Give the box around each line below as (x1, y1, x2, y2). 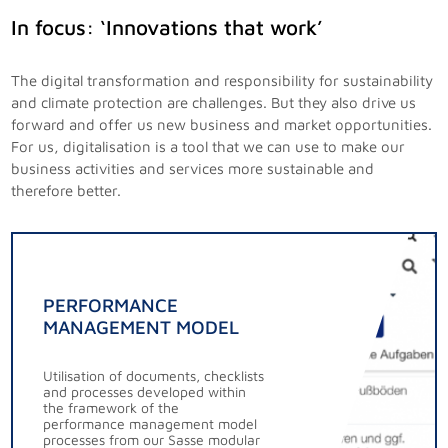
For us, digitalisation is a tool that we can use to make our (11, 137, 406, 155)
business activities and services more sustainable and (11, 159, 375, 177)
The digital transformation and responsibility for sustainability (11, 71, 434, 89)
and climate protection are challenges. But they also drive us (11, 93, 417, 111)
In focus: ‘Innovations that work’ (11, 14, 324, 39)
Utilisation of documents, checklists (43, 366, 265, 384)
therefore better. (11, 181, 122, 199)
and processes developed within (43, 382, 247, 400)
